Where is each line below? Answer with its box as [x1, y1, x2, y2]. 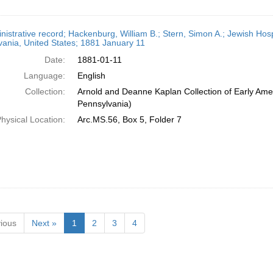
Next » [31, 218, 57, 228]
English [77, 71, 105, 80]
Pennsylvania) [77, 99, 132, 108]
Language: [23, 71, 65, 80]
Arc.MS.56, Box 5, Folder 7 [77, 115, 182, 124]
